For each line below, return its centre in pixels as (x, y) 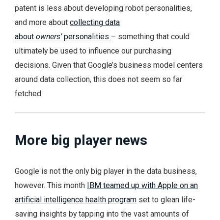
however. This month (51, 185)
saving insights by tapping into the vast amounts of (102, 214)
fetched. (29, 94)
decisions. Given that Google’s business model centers (109, 65)
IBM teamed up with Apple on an (142, 185)
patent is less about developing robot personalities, (103, 8)
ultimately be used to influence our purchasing (93, 51)
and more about (42, 23)
